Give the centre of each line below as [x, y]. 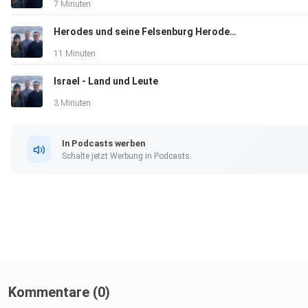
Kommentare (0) [59, 293]
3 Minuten [72, 103]
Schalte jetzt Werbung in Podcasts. [127, 156]
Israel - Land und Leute [106, 81]
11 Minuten [75, 54]
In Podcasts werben [103, 143]
